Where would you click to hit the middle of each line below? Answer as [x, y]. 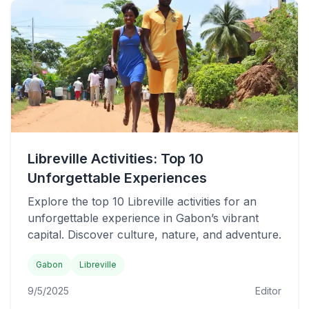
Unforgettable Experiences [117, 178]
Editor [268, 291]
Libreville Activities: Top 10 [116, 159]
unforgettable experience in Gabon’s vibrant [143, 218]
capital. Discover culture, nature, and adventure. [154, 235]
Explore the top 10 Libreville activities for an [142, 201]
